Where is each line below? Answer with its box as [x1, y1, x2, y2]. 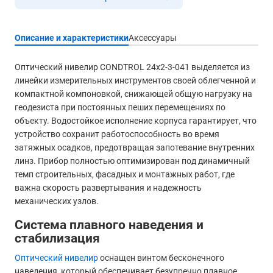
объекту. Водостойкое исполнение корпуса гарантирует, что [15, 116, 257, 126]
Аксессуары [129, 33, 177, 43]
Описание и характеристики [15, 33, 129, 43]
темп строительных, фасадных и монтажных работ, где [15, 169, 235, 179]
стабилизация [15, 231, 100, 246]
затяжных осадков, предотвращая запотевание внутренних [15, 143, 255, 152]
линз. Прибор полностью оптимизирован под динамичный [15, 156, 250, 166]
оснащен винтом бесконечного [98, 253, 224, 263]
